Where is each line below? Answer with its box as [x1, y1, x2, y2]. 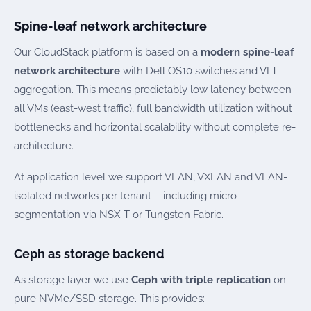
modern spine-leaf [201, 46, 294, 59]
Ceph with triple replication [131, 274, 271, 287]
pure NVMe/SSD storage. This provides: [14, 292, 205, 305]
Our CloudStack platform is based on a [14, 46, 201, 59]
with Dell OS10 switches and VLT [120, 65, 278, 78]
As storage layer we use [14, 274, 131, 287]
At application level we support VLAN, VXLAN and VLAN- [14, 171, 287, 184]
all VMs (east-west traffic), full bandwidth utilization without [14, 102, 292, 115]
